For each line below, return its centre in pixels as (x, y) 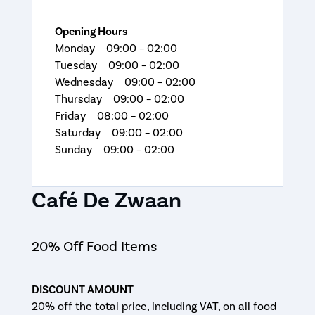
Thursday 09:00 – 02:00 (119, 99)
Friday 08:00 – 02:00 (111, 116)
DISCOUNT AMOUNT (82, 290)
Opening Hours (91, 32)
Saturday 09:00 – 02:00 (118, 133)
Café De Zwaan (106, 201)
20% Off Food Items (94, 247)
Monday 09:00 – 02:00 (116, 49)
